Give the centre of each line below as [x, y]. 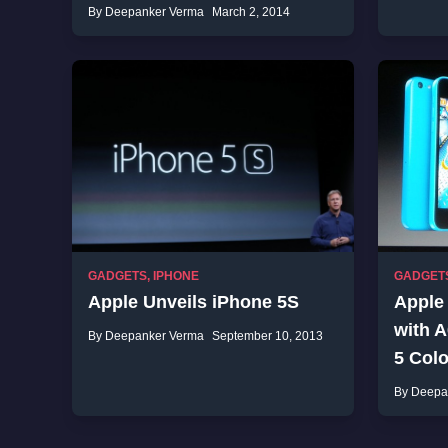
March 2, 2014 [251, 12]
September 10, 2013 [267, 336]
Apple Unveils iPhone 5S [193, 302]
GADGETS [117, 276]
